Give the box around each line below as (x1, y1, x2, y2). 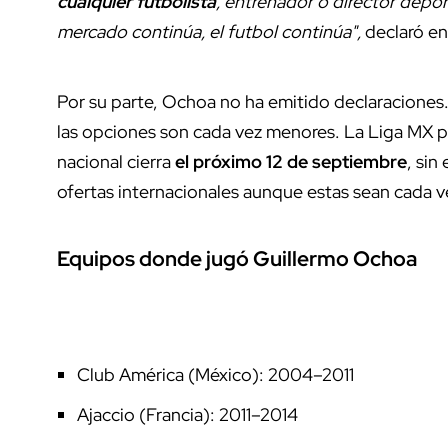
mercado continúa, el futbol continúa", (57, 20, 361, 44)
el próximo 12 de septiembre (175, 150, 407, 174)
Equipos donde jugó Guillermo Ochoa (57, 245, 417, 273)
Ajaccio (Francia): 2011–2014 (77, 403, 298, 427)
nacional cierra (57, 150, 175, 174)
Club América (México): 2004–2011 (77, 363, 354, 387)
